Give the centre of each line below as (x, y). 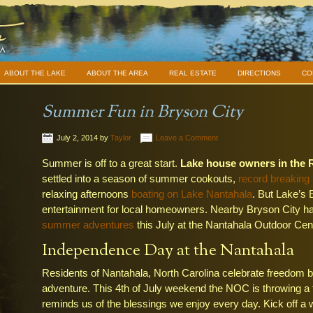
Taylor (121, 138)
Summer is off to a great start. (111, 163)
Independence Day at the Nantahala (168, 251)
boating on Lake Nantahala (192, 194)
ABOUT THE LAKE (35, 73)
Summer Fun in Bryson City (143, 112)
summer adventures (88, 225)
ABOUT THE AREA (117, 73)
